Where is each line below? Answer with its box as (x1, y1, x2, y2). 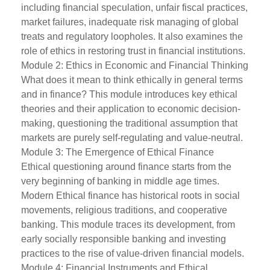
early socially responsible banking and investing (21, 234, 226, 244)
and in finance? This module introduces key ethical (21, 89, 237, 99)
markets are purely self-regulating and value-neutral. (21, 133, 243, 143)
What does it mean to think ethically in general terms (21, 75, 243, 85)
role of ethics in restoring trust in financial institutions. (21, 46, 245, 56)
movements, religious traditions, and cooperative (21, 205, 227, 215)
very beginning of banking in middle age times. (21, 176, 219, 186)
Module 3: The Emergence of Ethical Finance (21, 147, 214, 157)
